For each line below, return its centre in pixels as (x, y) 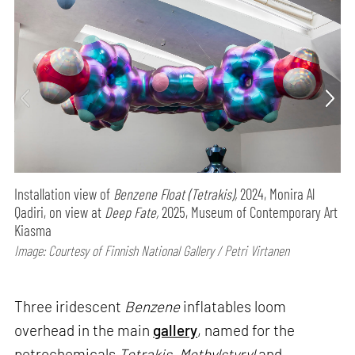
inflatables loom (235, 307)
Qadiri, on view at (60, 212)
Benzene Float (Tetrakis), (176, 193)
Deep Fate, (132, 212)
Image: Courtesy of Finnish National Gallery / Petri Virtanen (152, 250)
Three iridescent (70, 307)
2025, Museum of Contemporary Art (248, 212)
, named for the (246, 330)
